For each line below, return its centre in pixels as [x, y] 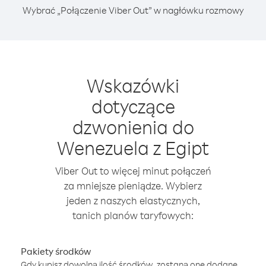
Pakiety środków [56, 251]
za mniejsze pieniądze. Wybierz [133, 186]
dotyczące [133, 106]
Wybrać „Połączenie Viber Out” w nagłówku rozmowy [133, 10]
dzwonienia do [133, 127]
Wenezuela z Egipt [133, 148]
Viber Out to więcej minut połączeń [133, 171]
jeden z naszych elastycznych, [133, 200]
